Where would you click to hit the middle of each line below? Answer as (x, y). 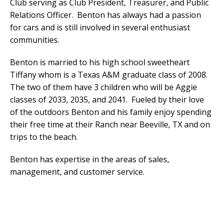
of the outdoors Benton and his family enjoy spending (111, 112)
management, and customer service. (77, 172)
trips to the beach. (44, 137)
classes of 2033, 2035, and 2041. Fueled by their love (107, 100)
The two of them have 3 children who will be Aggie (104, 87)
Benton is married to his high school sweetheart (100, 62)
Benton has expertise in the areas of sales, (90, 160)
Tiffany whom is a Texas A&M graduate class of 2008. (110, 75)
